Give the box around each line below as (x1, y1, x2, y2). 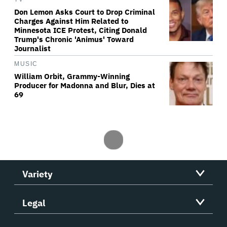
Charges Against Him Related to (14, 16, 128, 26)
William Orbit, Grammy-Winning (14, 71, 130, 82)
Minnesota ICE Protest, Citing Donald (14, 25, 147, 35)
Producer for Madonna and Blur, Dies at (14, 81, 155, 91)
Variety (22, 168, 53, 180)
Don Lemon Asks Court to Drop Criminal (14, 7, 155, 17)
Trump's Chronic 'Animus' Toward (14, 34, 134, 45)
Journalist (14, 44, 51, 54)
